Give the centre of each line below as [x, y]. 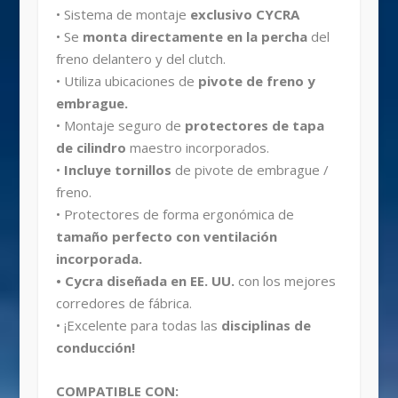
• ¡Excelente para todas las [138, 326]
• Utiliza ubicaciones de [125, 81]
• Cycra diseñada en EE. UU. [145, 281]
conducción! [95, 348]
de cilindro [92, 148]
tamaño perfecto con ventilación [166, 237]
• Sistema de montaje [123, 15]
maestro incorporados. [199, 148]
